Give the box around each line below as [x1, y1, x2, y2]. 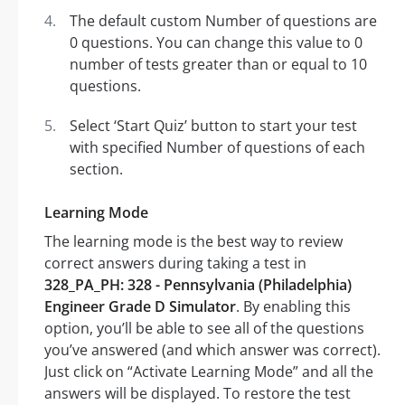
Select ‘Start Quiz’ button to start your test [70, 116, 357, 137]
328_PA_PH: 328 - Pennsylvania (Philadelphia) [44, 275, 352, 296]
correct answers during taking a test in [44, 253, 306, 274]
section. [70, 159, 123, 180]
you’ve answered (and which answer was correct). [44, 340, 381, 361]
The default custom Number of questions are [70, 11, 377, 32]
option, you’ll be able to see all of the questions [44, 318, 364, 339]
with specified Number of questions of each [70, 137, 365, 158]
